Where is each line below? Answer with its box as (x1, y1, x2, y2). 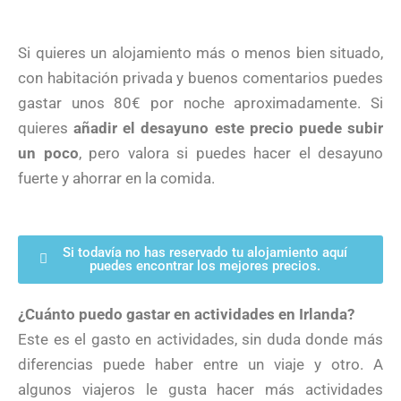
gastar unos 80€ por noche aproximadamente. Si (18, 93, 383, 112)
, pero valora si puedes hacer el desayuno (78, 143, 383, 162)
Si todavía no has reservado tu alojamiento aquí (62, 243, 347, 260)
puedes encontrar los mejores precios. (89, 257, 320, 274)
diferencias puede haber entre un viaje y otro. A (18, 354, 383, 373)
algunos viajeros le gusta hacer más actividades (18, 380, 383, 398)
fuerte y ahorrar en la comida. (18, 168, 215, 187)
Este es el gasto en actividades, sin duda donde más (18, 329, 383, 348)
